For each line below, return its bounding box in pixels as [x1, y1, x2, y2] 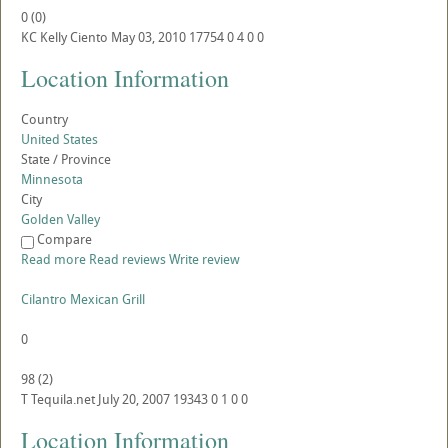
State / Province [21, 150, 111, 169]
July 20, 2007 [98, 390, 170, 409]
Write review [169, 250, 240, 269]
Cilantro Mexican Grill [21, 290, 145, 309]
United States [21, 130, 98, 149]
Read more [21, 250, 86, 269]
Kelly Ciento [40, 28, 108, 47]
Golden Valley [21, 210, 100, 229]
